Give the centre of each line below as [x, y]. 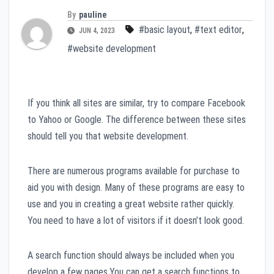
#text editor [218, 29]
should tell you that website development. [108, 136]
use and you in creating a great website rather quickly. [131, 204]
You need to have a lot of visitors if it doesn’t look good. [136, 220]
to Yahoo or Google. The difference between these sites [137, 119]
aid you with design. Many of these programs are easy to [136, 187]
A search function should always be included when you [131, 255]
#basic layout [165, 29]
